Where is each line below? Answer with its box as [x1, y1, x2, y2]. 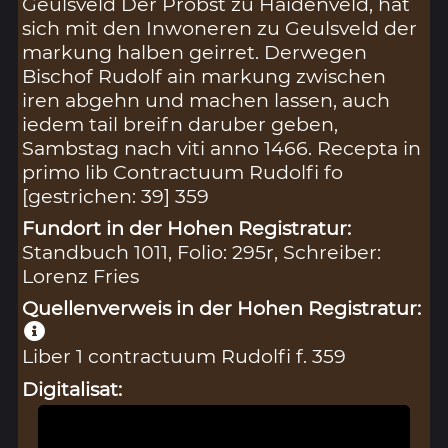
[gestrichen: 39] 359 [22, 184, 210, 209]
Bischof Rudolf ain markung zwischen [22, 64, 387, 89]
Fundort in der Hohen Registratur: [22, 216, 352, 241]
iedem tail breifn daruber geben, [22, 112, 339, 137]
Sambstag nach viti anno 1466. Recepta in [22, 136, 422, 161]
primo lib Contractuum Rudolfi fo [22, 160, 344, 185]
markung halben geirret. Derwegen [22, 40, 368, 65]
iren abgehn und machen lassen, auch [22, 88, 391, 113]
